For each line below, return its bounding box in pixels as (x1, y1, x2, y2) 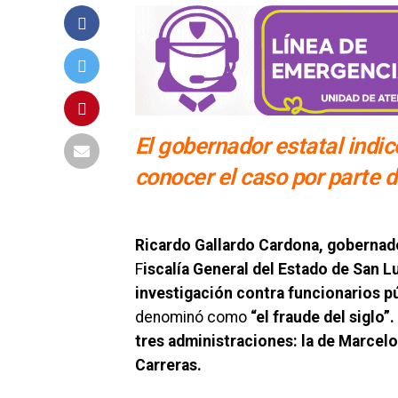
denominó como (135, 307, 251, 326)
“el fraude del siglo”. (251, 307, 394, 326)
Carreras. (135, 355, 202, 374)
